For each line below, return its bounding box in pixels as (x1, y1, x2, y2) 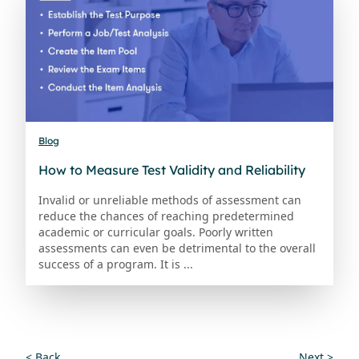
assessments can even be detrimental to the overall (38, 240, 316, 256)
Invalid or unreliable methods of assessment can (38, 192, 301, 208)
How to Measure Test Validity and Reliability (38, 162, 305, 179)
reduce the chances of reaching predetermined (38, 208, 294, 224)
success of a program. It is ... (38, 256, 193, 272)
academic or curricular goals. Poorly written (38, 224, 273, 240)
